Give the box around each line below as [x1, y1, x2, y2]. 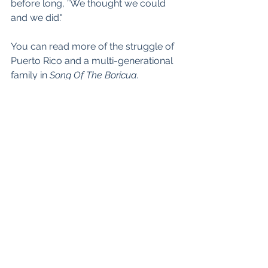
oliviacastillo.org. [11, 219, 84, 231]
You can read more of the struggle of [11, 40, 176, 52]
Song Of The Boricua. [50, 69, 139, 81]
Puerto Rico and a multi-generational [11, 54, 175, 66]
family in [11, 69, 50, 81]
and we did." [11, 11, 63, 23]
